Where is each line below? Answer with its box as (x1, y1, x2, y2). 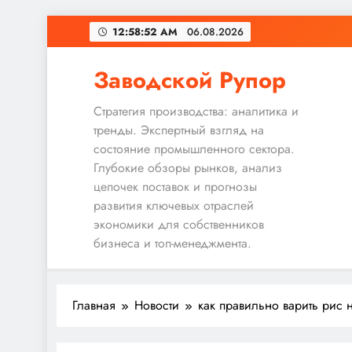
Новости (134, 296, 179, 314)
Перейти (46, 15, 92, 33)
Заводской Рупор (93, 64, 286, 97)
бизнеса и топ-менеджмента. (93, 234, 251, 252)
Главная (72, 296, 115, 314)
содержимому (46, 53, 124, 71)
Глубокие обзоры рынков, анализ (93, 159, 282, 177)
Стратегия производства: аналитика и (93, 102, 299, 120)
